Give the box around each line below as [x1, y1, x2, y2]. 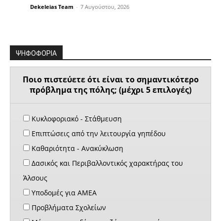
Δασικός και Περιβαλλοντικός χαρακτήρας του [30, 158, 183, 168]
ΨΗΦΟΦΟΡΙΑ [16, 49, 57, 57]
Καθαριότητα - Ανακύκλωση [30, 144, 123, 153]
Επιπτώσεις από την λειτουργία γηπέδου [30, 129, 166, 139]
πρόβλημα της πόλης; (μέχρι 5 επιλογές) [30, 84, 191, 96]
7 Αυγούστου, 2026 [80, 2, 129, 10]
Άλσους [23, 173, 47, 183]
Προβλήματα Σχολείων [30, 203, 106, 213]
